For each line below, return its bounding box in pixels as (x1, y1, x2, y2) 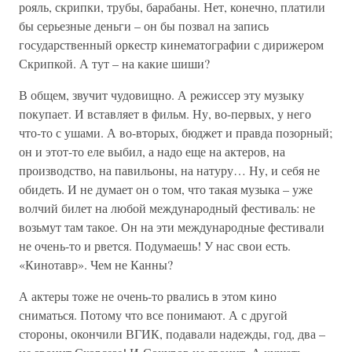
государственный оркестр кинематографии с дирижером (19, 36, 324, 53)
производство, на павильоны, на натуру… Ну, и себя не (19, 162, 320, 178)
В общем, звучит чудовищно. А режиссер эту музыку (19, 86, 304, 103)
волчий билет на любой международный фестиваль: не (19, 200, 315, 216)
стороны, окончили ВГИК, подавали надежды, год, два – (19, 325, 325, 342)
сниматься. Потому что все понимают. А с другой (19, 306, 288, 323)
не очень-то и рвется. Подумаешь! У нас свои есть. (19, 237, 291, 254)
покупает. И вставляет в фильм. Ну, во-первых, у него (19, 105, 311, 122)
